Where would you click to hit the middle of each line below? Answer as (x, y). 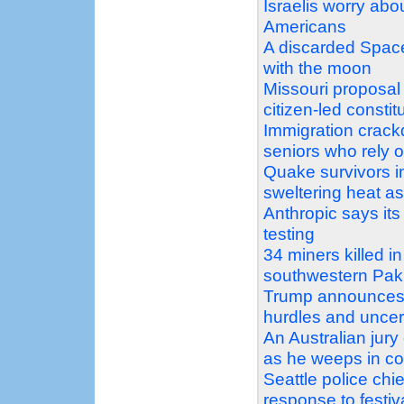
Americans (305, 26)
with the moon (317, 68)
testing (289, 234)
